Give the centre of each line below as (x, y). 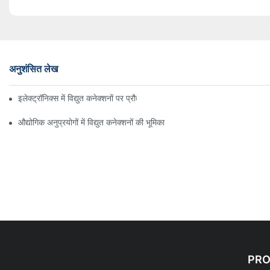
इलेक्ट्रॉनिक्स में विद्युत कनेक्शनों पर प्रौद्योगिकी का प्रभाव (103, 98)
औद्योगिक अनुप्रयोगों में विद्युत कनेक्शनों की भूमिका (91, 122)
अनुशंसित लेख (33, 68)
